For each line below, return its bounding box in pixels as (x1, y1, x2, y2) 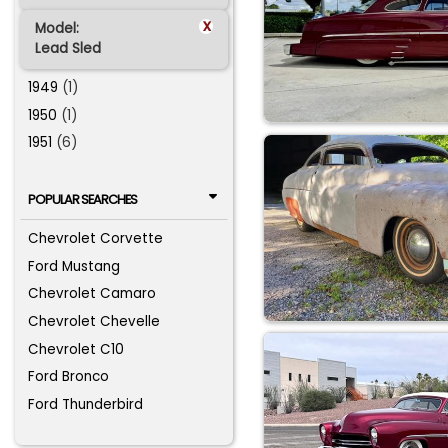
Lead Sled (34, 39, 101, 59)
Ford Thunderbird (28, 394, 144, 414)
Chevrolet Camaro (28, 284, 157, 304)
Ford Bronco (28, 367, 110, 387)
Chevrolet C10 (28, 339, 125, 359)
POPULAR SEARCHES (27, 190, 137, 208)
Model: (34, 19, 79, 39)
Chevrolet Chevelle (28, 312, 161, 331)
